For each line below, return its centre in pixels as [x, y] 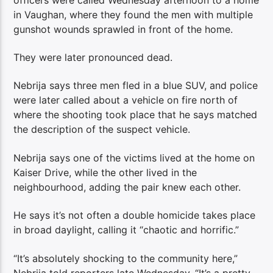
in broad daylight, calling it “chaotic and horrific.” [126, 230]
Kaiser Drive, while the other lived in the [105, 172]
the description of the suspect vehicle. [102, 129]
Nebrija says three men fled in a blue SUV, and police [136, 86]
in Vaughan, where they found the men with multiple [133, 14]
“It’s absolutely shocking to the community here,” [126, 258]
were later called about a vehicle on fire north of [126, 100]
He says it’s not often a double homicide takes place [135, 215]
